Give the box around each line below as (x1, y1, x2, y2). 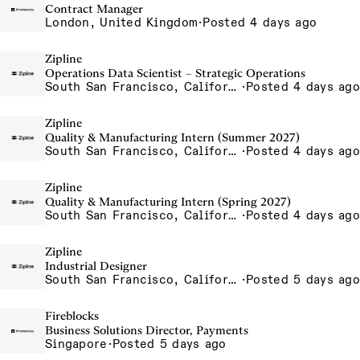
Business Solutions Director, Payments (45, 323, 248, 337)
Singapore (45, 337, 108, 351)
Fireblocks (45, 309, 99, 323)
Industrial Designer (45, 259, 147, 273)
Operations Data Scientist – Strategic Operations (45, 66, 305, 80)
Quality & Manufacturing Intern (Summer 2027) (45, 130, 300, 145)
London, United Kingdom (45, 15, 198, 30)
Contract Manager (45, 2, 143, 16)
